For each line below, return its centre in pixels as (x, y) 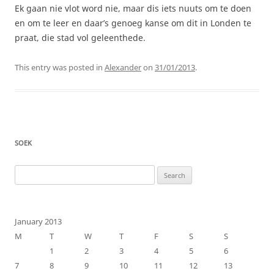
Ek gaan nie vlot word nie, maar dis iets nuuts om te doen (133, 8)
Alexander (123, 67)
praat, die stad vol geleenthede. (80, 37)
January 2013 (38, 221)
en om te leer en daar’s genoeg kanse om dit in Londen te (133, 23)
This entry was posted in (60, 67)
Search (26, 172)
